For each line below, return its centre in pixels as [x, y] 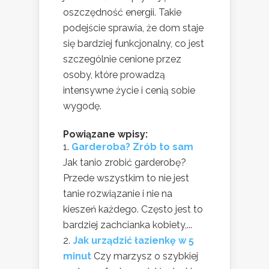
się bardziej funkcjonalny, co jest [134, 44]
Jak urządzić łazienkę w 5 [133, 241]
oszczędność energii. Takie [122, 13]
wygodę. [82, 106]
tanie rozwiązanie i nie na [118, 194]
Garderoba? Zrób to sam [132, 147]
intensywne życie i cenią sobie [129, 91]
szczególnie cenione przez [122, 59]
